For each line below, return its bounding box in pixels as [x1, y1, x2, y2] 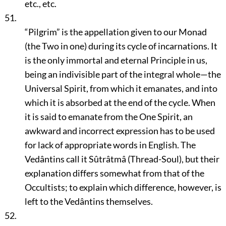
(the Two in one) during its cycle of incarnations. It [24, 40, 217, 51]
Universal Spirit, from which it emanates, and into [24, 83, 217, 94]
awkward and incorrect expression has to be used [24, 125, 215, 136]
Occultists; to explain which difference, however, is [24, 182, 221, 193]
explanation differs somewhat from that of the [24, 167, 204, 179]
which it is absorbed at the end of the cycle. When [24, 97, 215, 108]
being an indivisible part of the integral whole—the [24, 69, 221, 80]
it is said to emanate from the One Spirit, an [24, 111, 193, 122]
